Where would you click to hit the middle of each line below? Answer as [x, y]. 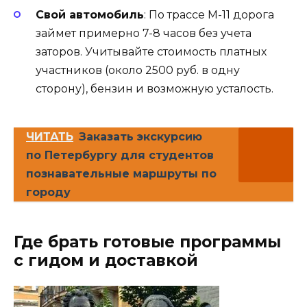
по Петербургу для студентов [120, 156]
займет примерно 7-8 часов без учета [144, 34]
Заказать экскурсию [140, 137]
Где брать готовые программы [147, 242]
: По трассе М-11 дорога [209, 15]
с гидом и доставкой [106, 261]
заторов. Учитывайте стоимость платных [151, 52]
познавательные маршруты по [121, 174]
